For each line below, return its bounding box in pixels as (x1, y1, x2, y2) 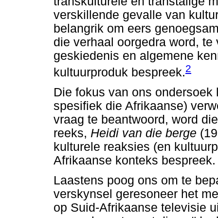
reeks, (54, 126, 91, 140)
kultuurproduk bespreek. (54, 65, 185, 79)
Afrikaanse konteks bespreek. (54, 153, 216, 167)
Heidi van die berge (91, 126, 200, 140)
